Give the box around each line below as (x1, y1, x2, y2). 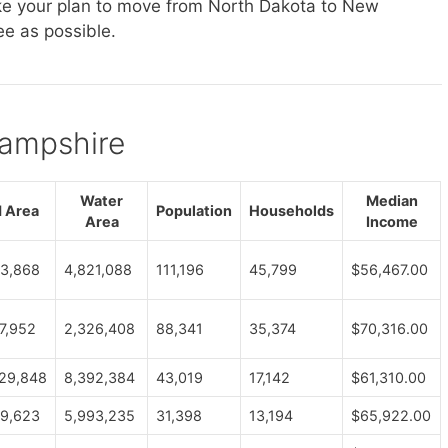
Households (249, 201, 334, 219)
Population (156, 201, 232, 219)
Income (365, 212, 418, 230)
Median (365, 191, 418, 209)
